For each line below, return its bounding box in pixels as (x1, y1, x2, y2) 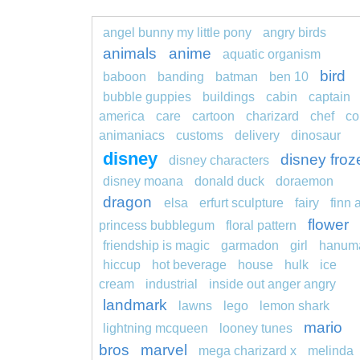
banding (157, 70, 204, 84)
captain (309, 90, 350, 104)
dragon (103, 194, 156, 211)
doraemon (276, 174, 333, 189)
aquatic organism (223, 47, 321, 62)
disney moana (103, 174, 183, 189)
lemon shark (260, 299, 329, 313)
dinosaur (291, 129, 341, 143)
